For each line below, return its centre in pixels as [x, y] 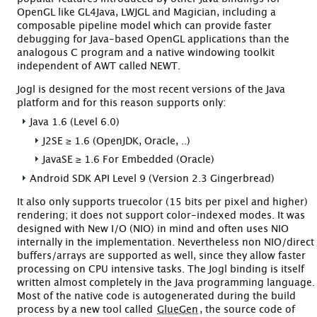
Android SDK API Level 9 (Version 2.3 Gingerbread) [152, 179]
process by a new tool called [86, 310]
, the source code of [247, 310]
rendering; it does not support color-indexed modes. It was [161, 215]
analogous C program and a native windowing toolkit [146, 53]
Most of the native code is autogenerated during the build [156, 296]
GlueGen [178, 310]
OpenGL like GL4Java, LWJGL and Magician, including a [146, 12]
